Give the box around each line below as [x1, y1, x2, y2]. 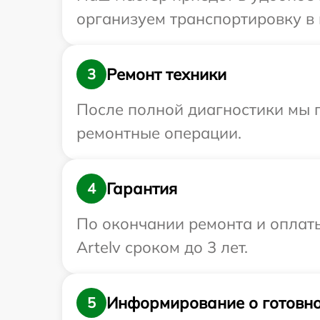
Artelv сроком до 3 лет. [76, 237, 248, 258]
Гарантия [106, 178, 177, 199]
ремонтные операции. [76, 123, 241, 144]
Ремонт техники [106, 64, 226, 84]
